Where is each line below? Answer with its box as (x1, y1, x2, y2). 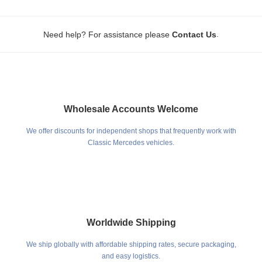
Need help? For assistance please (43, 30, 170, 40)
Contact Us (172, 30, 216, 40)
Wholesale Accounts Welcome (64, 104, 198, 115)
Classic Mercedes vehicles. (88, 139, 174, 147)
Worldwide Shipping (86, 218, 176, 228)
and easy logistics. (102, 252, 160, 261)
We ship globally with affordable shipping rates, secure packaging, (26, 240, 236, 249)
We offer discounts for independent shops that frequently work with (26, 127, 236, 136)
